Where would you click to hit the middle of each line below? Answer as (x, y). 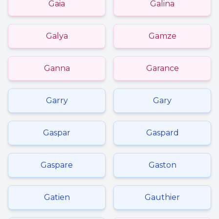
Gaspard (162, 133)
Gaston (162, 165)
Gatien (57, 197)
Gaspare (57, 165)
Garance (162, 68)
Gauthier (162, 197)
